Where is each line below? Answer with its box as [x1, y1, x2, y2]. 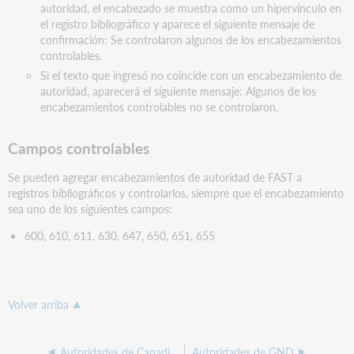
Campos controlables [8, 137, 150, 160]
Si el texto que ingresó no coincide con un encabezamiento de [40, 67, 341, 84]
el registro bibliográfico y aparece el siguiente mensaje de [40, 15, 314, 32]
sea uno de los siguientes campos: [8, 200, 173, 217]
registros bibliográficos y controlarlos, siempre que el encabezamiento [8, 184, 345, 201]
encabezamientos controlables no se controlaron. [40, 99, 278, 115]
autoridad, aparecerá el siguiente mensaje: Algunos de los [40, 83, 316, 100]
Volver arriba [8, 297, 70, 313]
